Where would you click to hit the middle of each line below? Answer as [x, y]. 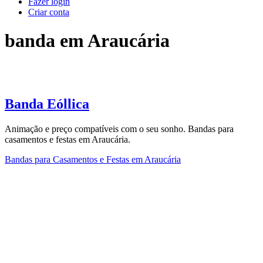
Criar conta [49, 12]
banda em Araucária [87, 41]
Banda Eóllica [47, 104]
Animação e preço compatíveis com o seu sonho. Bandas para [119, 129]
